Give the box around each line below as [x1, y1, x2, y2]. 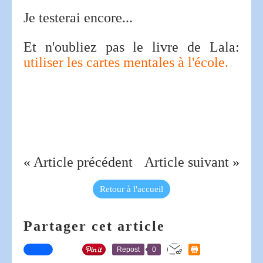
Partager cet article [23, 218, 165, 234]
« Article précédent [23, 154, 133, 170]
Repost [117, 245, 140, 254]
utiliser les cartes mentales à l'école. [23, 54, 228, 70]
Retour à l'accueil [100, 184, 163, 194]
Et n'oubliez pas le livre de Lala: [23, 39, 240, 55]
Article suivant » [144, 154, 240, 170]
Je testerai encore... [23, 9, 133, 25]
